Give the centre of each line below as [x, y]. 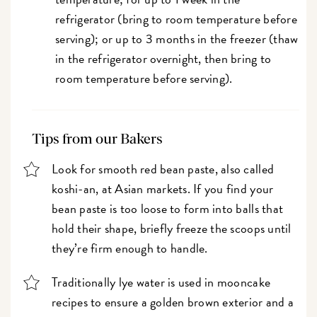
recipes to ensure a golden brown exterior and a [173, 302]
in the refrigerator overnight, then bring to [163, 58]
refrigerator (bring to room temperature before [176, 18]
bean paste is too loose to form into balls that [168, 209]
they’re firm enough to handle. [131, 248]
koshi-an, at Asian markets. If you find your [163, 189]
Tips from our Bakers [98, 139]
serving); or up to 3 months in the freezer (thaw [177, 38]
